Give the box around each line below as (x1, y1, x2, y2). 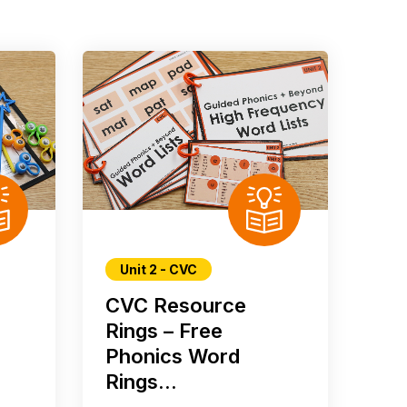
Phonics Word (104, 344, 240, 369)
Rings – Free (104, 319, 223, 343)
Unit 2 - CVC (119, 262, 197, 278)
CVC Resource (104, 293, 246, 318)
